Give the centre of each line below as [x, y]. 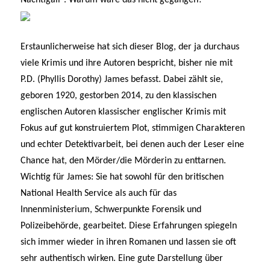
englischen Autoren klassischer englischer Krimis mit [124, 112]
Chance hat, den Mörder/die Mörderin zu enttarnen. [124, 161]
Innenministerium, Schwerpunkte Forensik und [111, 209]
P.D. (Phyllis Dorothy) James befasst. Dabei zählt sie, [122, 79]
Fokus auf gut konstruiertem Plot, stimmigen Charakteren [133, 128]
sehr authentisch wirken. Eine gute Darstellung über [122, 258]
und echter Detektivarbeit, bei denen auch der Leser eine [133, 144]
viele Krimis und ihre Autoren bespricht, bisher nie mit [127, 63]
